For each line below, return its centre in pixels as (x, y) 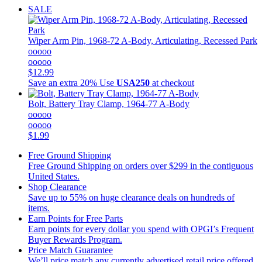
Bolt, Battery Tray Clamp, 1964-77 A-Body (109, 104)
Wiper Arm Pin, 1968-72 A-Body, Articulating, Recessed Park (143, 40)
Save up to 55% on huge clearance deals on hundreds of (131, 197)
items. (39, 208)
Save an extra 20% (63, 82)
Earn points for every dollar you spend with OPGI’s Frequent (141, 229)
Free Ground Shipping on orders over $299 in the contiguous (141, 166)
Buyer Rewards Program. (75, 239)
